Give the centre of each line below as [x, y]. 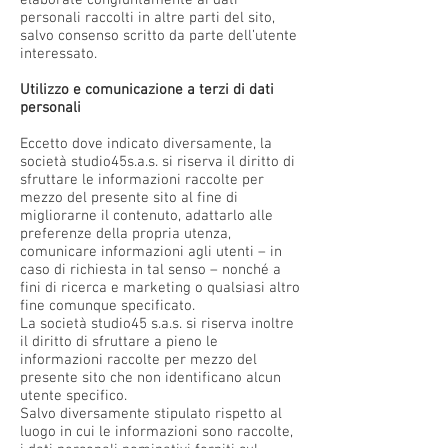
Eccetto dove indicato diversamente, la [146, 144]
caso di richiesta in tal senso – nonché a [150, 270]
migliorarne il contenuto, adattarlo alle [146, 216]
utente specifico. [73, 396]
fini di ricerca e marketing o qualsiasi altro [160, 288]
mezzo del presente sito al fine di [129, 198]
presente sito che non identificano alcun [150, 378]
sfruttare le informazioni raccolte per [142, 180]
